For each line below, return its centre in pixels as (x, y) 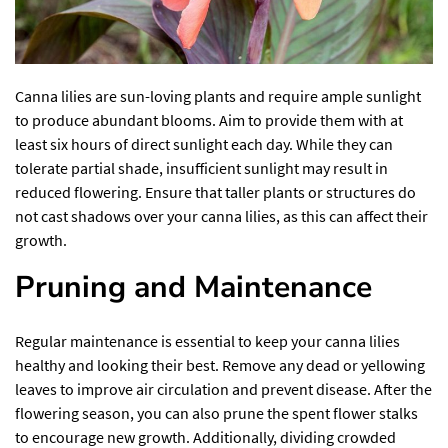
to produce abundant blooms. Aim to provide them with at (209, 119)
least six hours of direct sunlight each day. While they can (204, 143)
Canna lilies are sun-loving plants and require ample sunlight (218, 95)
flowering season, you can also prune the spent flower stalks (216, 412)
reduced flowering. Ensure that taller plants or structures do (215, 191)
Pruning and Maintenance (193, 287)
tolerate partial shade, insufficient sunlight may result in (201, 167)
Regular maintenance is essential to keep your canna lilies (207, 340)
